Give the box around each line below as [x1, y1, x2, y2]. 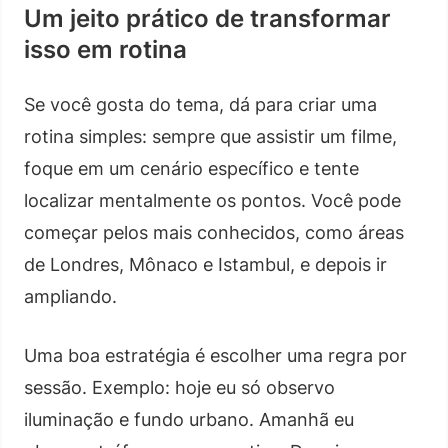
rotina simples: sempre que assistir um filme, [24, 125, 397, 147]
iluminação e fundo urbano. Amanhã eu [24, 408, 354, 430]
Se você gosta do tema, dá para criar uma [24, 93, 377, 115]
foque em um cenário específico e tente [24, 157, 359, 179]
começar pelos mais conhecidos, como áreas [24, 221, 404, 243]
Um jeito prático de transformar [24, 3, 391, 33]
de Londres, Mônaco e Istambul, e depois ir [24, 253, 387, 275]
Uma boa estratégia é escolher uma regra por [24, 344, 407, 366]
